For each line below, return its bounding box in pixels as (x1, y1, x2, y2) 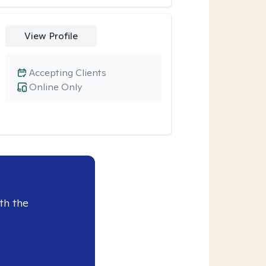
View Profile (24, 30, 78, 42)
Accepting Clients (28, 66, 106, 79)
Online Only (28, 81, 82, 93)
